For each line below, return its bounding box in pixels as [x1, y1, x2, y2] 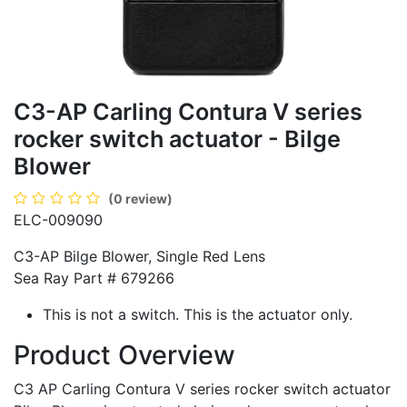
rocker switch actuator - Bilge [14, 124, 341, 153]
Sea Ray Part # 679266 [14, 268, 174, 287]
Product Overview [14, 338, 235, 371]
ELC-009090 [14, 210, 103, 229]
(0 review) [108, 190, 173, 206]
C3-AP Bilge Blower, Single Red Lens [14, 246, 265, 265]
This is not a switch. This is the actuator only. [43, 304, 352, 323]
